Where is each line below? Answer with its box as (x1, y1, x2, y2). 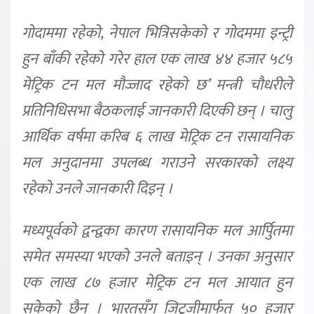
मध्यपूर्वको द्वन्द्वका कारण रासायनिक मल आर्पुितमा (22, 217, 292, 244)
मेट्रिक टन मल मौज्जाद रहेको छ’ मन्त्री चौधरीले (22, 71, 292, 98)
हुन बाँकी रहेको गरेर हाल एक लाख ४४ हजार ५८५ (22, 46, 292, 72)
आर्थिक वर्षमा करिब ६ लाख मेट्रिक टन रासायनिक (22, 123, 292, 150)
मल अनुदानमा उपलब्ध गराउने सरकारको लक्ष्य (22, 149, 292, 176)
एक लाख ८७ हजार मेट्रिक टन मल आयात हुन (22, 269, 292, 296)
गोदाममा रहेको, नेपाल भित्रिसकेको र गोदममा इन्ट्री (22, 20, 292, 46)
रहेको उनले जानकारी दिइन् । (22, 175, 173, 202)
